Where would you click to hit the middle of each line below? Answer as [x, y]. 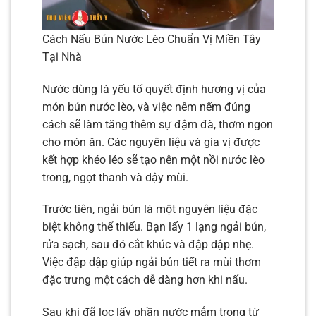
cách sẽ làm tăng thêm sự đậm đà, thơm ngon [158, 124]
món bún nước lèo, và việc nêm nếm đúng [146, 107]
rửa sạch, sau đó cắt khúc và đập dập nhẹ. [148, 245]
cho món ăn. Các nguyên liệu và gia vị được [151, 142]
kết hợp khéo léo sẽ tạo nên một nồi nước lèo [153, 159]
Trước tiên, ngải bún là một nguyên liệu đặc [150, 209]
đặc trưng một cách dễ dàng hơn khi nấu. [145, 280]
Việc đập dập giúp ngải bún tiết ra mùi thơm [152, 262]
